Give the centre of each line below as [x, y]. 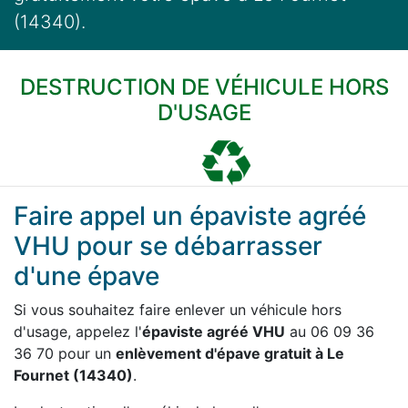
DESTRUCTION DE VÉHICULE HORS [204, 87]
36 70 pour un [65, 354]
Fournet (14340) [73, 376]
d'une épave [87, 276]
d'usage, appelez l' [78, 332]
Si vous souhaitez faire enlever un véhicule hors [178, 310]
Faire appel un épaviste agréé [190, 216]
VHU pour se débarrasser [168, 246]
